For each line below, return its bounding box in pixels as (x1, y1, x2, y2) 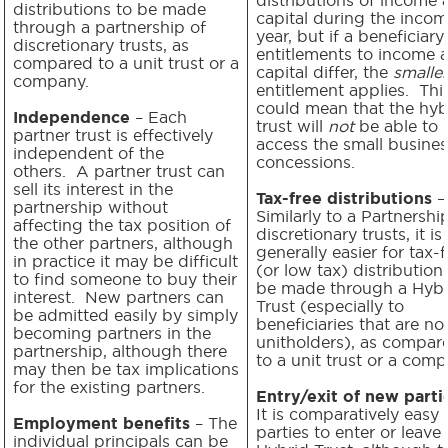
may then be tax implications (13, 359, 239, 378)
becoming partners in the (13, 323, 211, 342)
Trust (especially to (256, 296, 404, 315)
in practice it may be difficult (13, 251, 238, 270)
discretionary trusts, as (13, 35, 189, 54)
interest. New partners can (13, 287, 224, 306)
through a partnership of (13, 17, 206, 36)
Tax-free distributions (256, 188, 432, 207)
